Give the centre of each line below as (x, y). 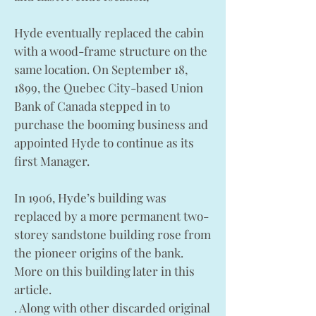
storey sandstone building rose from (113, 234)
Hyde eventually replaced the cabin (109, 32)
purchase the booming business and (111, 124)
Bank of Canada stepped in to (92, 106)
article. (33, 289)
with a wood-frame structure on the (111, 51)
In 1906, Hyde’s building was (90, 197)
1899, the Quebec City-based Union (109, 87)
